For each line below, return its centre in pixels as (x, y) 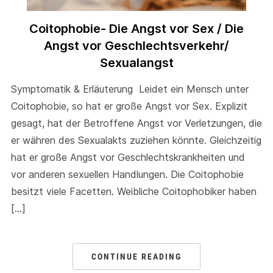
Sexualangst (136, 63)
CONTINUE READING (136, 257)
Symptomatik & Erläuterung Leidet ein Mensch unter (129, 89)
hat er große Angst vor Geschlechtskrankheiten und (128, 158)
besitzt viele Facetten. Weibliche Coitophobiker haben (133, 192)
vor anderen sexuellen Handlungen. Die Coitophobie (127, 175)
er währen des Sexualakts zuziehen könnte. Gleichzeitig (136, 140)
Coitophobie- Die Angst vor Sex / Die (136, 29)
